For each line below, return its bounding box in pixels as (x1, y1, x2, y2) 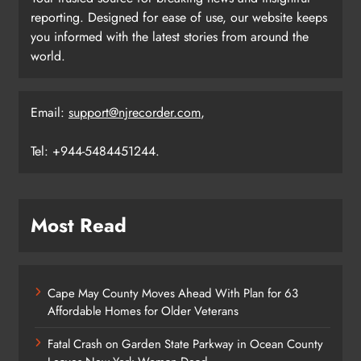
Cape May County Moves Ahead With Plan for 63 (48, 284, 298, 302)
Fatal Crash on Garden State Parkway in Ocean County (48, 334, 323, 353)
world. (31, 46, 65, 65)
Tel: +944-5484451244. (31, 141, 160, 160)
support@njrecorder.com (68, 102, 201, 122)
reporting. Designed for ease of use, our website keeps (31, 7, 327, 27)
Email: (31, 102, 68, 122)
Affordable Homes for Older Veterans (48, 301, 239, 320)
